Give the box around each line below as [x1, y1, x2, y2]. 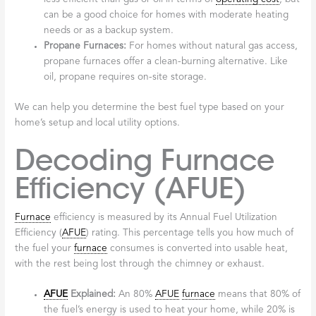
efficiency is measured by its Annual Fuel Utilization [51, 212, 278, 222]
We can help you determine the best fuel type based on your [15, 102, 285, 112]
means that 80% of [215, 290, 301, 300]
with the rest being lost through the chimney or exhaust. [15, 259, 265, 269]
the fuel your [15, 243, 75, 253]
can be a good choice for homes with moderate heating [44, 11, 289, 20]
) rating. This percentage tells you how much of [86, 228, 294, 238]
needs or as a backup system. [44, 26, 174, 36]
